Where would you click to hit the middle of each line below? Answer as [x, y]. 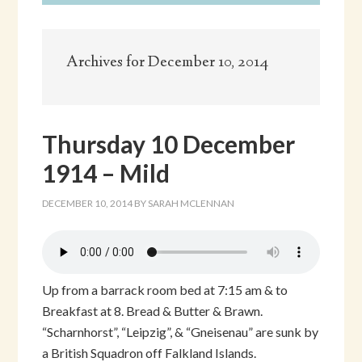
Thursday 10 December [169, 144]
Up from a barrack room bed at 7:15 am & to [165, 290]
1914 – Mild [106, 173]
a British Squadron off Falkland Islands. [149, 353]
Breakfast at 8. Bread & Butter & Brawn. [153, 311]
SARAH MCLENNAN [192, 203]
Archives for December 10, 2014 [168, 63]
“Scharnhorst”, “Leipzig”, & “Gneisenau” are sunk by [181, 332]
